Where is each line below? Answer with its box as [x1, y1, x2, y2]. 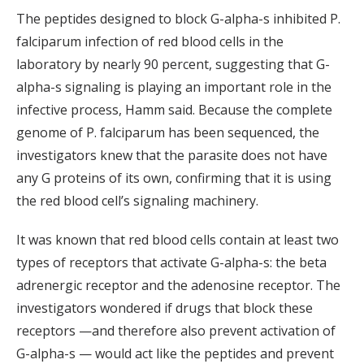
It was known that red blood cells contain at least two [16, 230, 339, 249]
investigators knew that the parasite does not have [16, 145, 327, 164]
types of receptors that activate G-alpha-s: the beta [16, 253, 327, 271]
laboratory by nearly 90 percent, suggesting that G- [16, 54, 330, 73]
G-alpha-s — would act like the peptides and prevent [16, 344, 334, 362]
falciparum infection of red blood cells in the [16, 32, 284, 50]
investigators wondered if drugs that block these [16, 298, 313, 317]
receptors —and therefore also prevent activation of [16, 321, 336, 340]
